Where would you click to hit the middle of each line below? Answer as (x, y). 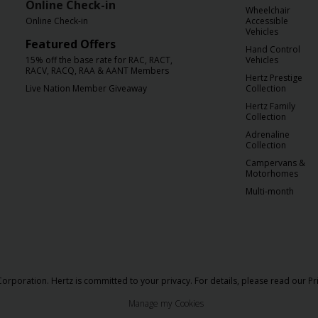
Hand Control (273, 49)
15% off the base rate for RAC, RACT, (99, 60)
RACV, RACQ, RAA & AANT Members (97, 71)
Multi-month (270, 191)
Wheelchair (268, 10)
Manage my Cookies (166, 303)
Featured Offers (71, 44)
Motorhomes (272, 174)
